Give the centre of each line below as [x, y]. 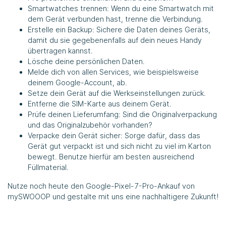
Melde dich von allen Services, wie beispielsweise [113, 72]
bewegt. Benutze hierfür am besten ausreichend [111, 156]
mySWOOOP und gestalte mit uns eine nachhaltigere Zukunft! [113, 196]
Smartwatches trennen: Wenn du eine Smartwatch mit [121, 8]
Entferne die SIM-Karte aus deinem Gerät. [100, 103]
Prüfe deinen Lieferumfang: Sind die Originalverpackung [122, 114]
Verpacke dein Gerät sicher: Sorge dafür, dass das [114, 135]
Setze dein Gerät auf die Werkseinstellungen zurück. [117, 93]
